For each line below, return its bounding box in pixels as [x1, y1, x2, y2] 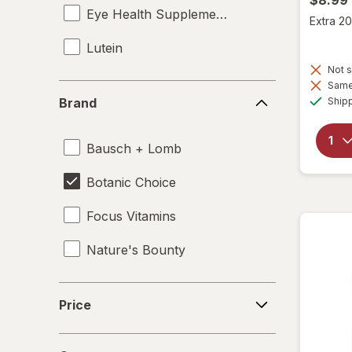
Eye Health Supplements [86, 5, 234, 22]
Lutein [86, 39, 123, 56]
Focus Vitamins [86, 207, 176, 224]
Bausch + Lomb [86, 140, 181, 156]
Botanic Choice [86, 174, 176, 190]
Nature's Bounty [86, 241, 185, 258]
